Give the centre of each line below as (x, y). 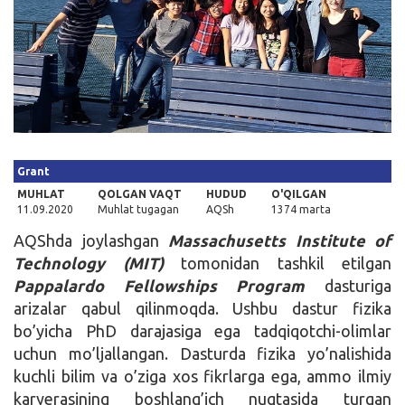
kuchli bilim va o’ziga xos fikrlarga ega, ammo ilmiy (202, 376)
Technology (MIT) (97, 263)
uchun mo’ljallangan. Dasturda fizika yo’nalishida (202, 353)
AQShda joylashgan (91, 240)
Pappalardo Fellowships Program (169, 285)
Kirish (40, 26)
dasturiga (358, 285)
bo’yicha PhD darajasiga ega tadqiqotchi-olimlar (202, 330)
